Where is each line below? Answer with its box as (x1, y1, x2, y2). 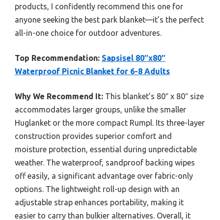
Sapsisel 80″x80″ (102, 54, 165, 63)
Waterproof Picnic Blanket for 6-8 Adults (15, 67, 170, 76)
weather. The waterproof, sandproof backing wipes (15, 158, 195, 167)
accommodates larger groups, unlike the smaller (15, 105, 186, 114)
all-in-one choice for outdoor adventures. (15, 28, 162, 38)
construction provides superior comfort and (15, 132, 172, 141)
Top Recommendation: (15, 54, 100, 63)
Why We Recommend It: (15, 92, 103, 101)
